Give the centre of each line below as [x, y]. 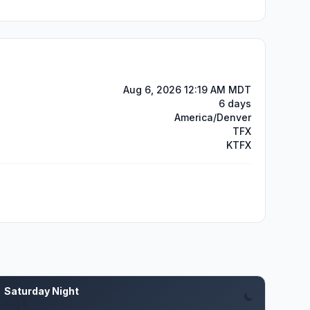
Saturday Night [42, 291]
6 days [235, 103]
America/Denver [213, 117]
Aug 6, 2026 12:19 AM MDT [187, 90]
